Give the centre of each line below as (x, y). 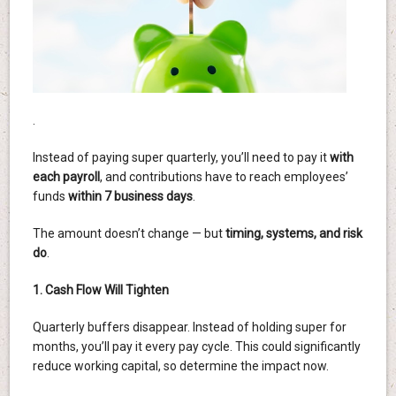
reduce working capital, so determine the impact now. (180, 366)
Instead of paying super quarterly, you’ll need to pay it (181, 158)
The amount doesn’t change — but (129, 234)
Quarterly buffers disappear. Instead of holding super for (189, 327)
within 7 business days (130, 197)
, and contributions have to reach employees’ (224, 177)
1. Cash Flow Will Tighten (100, 290)
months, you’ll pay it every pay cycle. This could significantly (196, 347)
